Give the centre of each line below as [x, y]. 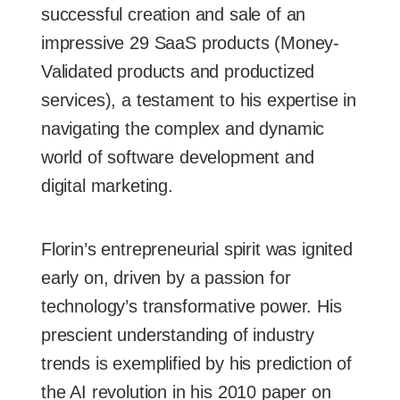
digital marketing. [107, 185]
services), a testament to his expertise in [199, 100]
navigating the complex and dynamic [183, 128]
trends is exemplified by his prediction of [196, 363]
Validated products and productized [178, 71]
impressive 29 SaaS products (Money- [191, 42]
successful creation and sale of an [174, 14]
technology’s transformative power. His [192, 306]
